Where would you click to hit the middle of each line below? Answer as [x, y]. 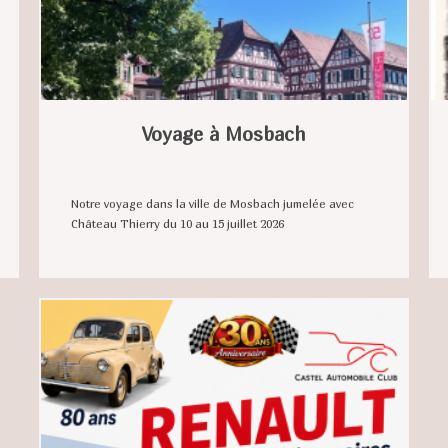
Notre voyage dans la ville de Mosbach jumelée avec [213, 204]
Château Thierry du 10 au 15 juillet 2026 [178, 224]
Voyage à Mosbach [223, 134]
